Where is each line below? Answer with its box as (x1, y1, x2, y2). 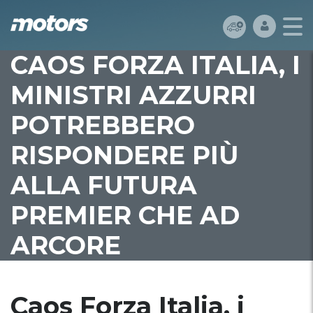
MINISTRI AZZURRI (10, 80, 256, 110)
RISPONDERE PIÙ (10, 140, 238, 170)
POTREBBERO (10, 110, 195, 140)
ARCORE (10, 230, 121, 261)
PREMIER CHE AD (10, 200, 240, 231)
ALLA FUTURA (10, 170, 197, 201)
